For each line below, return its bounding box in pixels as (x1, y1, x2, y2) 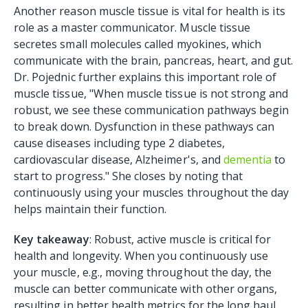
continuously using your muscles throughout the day (14, 185, 289, 201)
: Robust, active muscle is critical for (89, 232, 272, 247)
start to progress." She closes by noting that (14, 168, 243, 184)
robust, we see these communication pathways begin (14, 102, 289, 118)
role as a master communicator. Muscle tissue (14, 20, 251, 36)
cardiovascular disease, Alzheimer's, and (14, 152, 223, 168)
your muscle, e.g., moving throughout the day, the (14, 265, 272, 280)
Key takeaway (14, 232, 89, 247)
